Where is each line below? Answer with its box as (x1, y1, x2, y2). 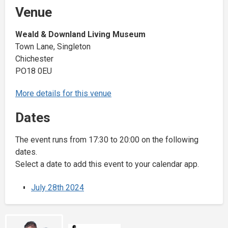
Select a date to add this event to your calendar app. (15, 159, 199, 169)
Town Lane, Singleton (15, 41, 91, 51)
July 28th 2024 (31, 182, 84, 192)
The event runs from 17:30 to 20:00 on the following (15, 134, 198, 145)
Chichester (15, 53, 53, 64)
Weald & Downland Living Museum (15, 29, 146, 39)
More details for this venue (15, 88, 111, 98)
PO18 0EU (15, 66, 52, 76)
